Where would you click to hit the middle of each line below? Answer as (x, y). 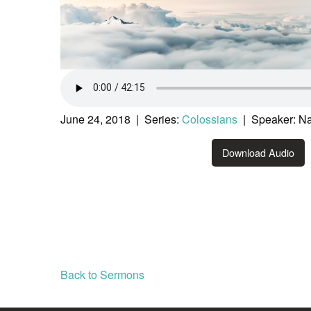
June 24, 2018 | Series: (121, 119)
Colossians (210, 119)
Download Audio (258, 153)
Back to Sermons (102, 275)
